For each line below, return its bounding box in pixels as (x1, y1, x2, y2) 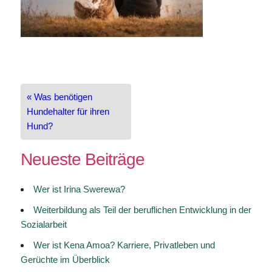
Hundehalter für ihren (26, 106, 109, 117)
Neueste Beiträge (20, 150, 144, 169)
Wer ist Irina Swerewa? (33, 184, 125, 194)
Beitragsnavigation (19, 72, 151, 91)
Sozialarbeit (20, 219, 67, 229)
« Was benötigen (26, 92, 92, 102)
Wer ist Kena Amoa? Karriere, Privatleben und (33, 240, 215, 250)
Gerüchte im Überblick (20, 254, 110, 265)
